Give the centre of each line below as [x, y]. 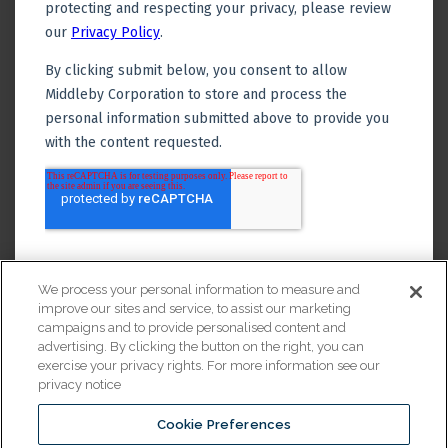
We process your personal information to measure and [199, 289]
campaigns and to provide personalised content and [192, 327]
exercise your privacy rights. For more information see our [209, 365]
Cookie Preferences [224, 424]
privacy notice [80, 384]
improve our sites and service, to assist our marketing [195, 308]
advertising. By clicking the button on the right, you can [201, 346]
